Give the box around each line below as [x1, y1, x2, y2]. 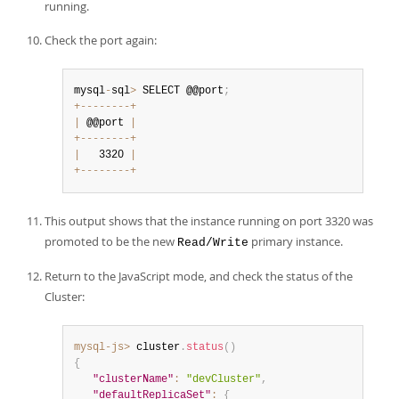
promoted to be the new [45, 233, 177, 249]
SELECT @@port [136, 85, 224, 97]
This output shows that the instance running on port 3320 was [45, 213, 373, 229]
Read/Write [177, 236, 248, 249]
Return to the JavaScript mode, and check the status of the [45, 268, 353, 284]
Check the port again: [45, 32, 157, 48]
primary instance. [248, 233, 343, 249]
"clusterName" [93, 373, 174, 386]
